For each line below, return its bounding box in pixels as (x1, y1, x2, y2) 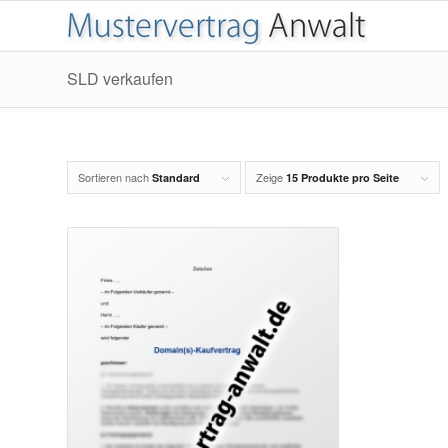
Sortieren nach (78, 169, 152, 185)
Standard (152, 170, 200, 185)
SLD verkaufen (67, 67, 173, 90)
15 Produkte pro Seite (286, 170, 399, 185)
